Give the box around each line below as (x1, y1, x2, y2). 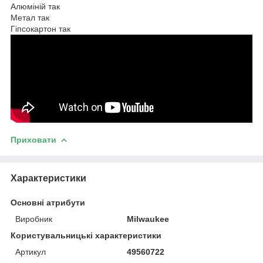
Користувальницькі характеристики (11, 230, 161, 240)
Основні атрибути (11, 197, 85, 207)
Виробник (15, 214, 52, 224)
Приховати (11, 134, 56, 144)
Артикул (15, 247, 46, 257)
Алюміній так (11, 1, 60, 11)
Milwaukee (127, 214, 170, 224)
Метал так (11, 12, 49, 22)
